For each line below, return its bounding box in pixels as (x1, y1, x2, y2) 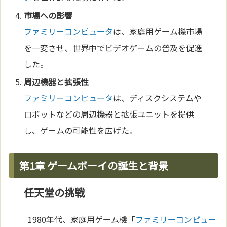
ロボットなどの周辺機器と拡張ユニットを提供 (24, 107, 195, 120)
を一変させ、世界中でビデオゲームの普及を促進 (24, 41, 203, 54)
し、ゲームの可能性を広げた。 (24, 124, 138, 136)
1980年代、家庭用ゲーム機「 (28, 213, 136, 225)
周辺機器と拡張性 (24, 75, 89, 88)
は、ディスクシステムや (113, 91, 202, 104)
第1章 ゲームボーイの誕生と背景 (19, 158, 169, 173)
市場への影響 (24, 9, 73, 21)
